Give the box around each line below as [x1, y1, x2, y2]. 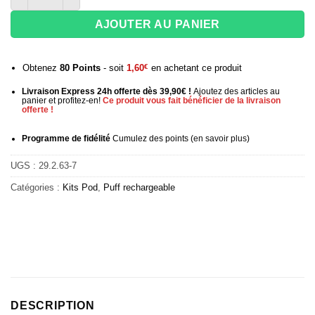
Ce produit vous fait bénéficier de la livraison [102, 95, 281, 105]
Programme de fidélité [21, 134, 110, 144]
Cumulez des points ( [110, 134, 193, 144]
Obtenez [22, 62, 60, 73]
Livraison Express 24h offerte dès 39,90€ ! [21, 86, 193, 96]
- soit [100, 62, 127, 73]
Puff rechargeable [103, 181, 175, 193]
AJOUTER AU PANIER [94, 18, 221, 30]
